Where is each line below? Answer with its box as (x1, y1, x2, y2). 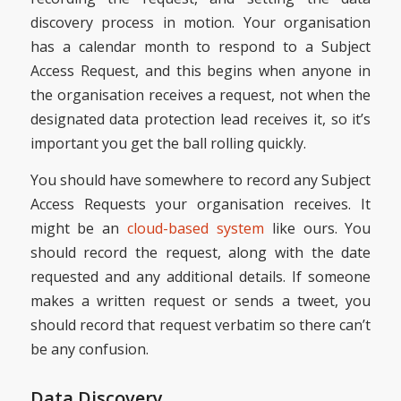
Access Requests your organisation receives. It (30, 193, 371, 214)
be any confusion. (30, 338, 149, 359)
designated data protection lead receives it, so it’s (30, 109, 371, 130)
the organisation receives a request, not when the (30, 85, 371, 106)
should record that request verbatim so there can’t (30, 314, 371, 335)
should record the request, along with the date (30, 242, 371, 262)
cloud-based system (127, 218, 264, 238)
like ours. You (263, 218, 371, 238)
